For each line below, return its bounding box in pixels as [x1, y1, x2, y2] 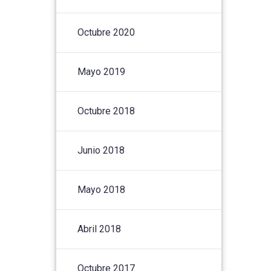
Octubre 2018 [77, 105, 135, 117]
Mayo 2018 [77, 183, 126, 195]
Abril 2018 [77, 223, 122, 235]
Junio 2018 [77, 144, 125, 156]
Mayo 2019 [77, 65, 126, 77]
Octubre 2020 [77, 26, 135, 38]
